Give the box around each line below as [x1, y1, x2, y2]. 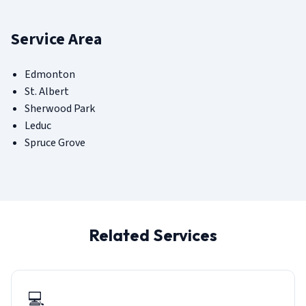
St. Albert [25, 83, 69, 99]
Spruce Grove [25, 135, 85, 150]
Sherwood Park [25, 100, 95, 116]
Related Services [89, 224, 217, 245]
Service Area [11, 27, 102, 51]
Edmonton [25, 66, 75, 82]
